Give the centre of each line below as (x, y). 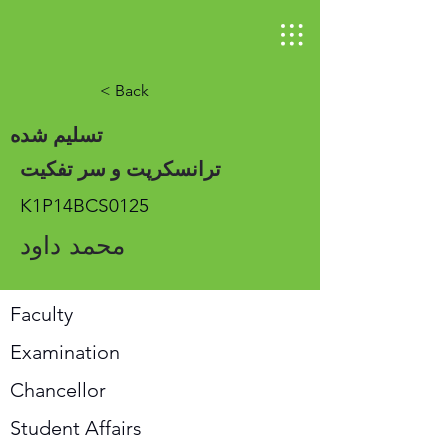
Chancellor (58, 390)
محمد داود (72, 245)
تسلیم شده (56, 135)
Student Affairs (76, 428)
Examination (65, 352)
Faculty (41, 314)
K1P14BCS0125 (84, 205)
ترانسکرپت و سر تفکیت (120, 169)
